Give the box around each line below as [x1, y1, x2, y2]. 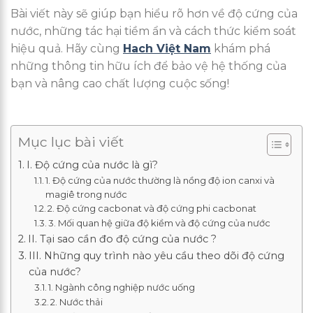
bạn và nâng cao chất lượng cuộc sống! [10, 76, 229, 90]
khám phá [211, 41, 270, 55]
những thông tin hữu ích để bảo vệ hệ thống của [10, 59, 286, 73]
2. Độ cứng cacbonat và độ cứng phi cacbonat [48, 202, 257, 214]
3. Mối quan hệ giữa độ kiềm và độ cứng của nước [48, 217, 271, 228]
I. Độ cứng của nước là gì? [26, 158, 158, 171]
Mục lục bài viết [18, 133, 124, 150]
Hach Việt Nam [123, 41, 211, 55]
